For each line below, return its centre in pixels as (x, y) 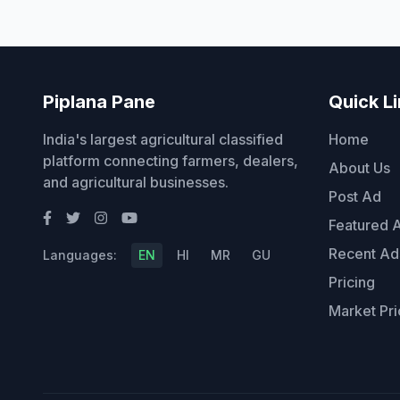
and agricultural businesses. (136, 183)
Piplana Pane (99, 102)
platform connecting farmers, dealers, (171, 161)
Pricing (352, 283)
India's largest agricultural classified (163, 140)
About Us (359, 168)
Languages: (80, 255)
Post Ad (355, 197)
